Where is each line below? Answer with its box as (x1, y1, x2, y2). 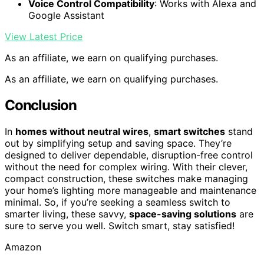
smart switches (154, 125, 225, 137)
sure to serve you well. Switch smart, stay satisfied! (5, 219, 235, 232)
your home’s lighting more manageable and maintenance (5, 184, 256, 196)
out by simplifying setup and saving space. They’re (5, 137, 232, 149)
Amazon (5, 240, 41, 253)
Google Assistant (28, 9, 104, 22)
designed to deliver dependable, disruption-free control (5, 148, 253, 161)
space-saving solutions (129, 207, 236, 220)
